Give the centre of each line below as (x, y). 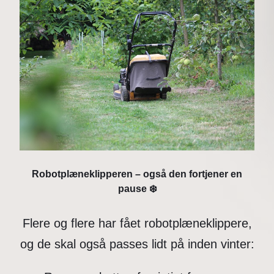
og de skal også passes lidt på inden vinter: (137, 244)
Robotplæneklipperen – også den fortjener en (137, 174)
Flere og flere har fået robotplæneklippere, (137, 223)
